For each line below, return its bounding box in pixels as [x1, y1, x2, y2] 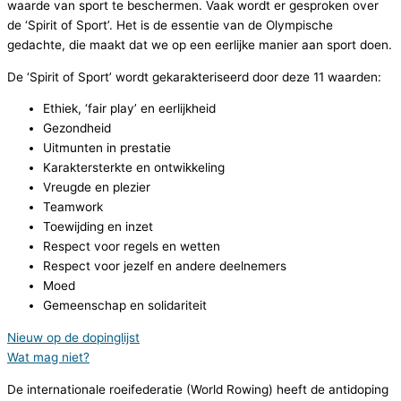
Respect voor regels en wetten [43, 239, 220, 254]
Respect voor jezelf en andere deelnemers [43, 259, 286, 274]
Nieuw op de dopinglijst [7, 330, 140, 346]
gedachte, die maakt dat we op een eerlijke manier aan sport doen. [7, 38, 392, 53]
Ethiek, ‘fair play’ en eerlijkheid [43, 101, 216, 116]
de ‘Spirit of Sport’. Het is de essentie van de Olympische [7, 18, 333, 33]
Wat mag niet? [7, 350, 90, 365]
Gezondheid [43, 121, 111, 136]
